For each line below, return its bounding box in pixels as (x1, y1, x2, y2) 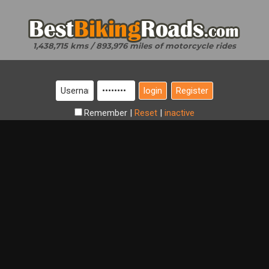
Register (176, 85, 208, 96)
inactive (165, 107, 195, 118)
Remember (84, 107, 130, 118)
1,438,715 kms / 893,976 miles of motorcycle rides (33, 41, 236, 50)
